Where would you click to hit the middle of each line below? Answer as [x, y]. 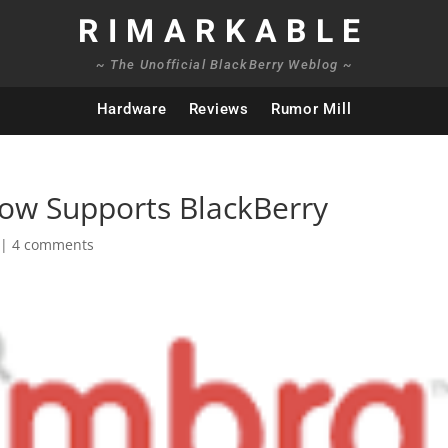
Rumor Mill [311, 109]
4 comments [53, 244]
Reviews [218, 109]
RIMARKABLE [223, 31]
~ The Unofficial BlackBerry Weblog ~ [224, 64]
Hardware [131, 109]
